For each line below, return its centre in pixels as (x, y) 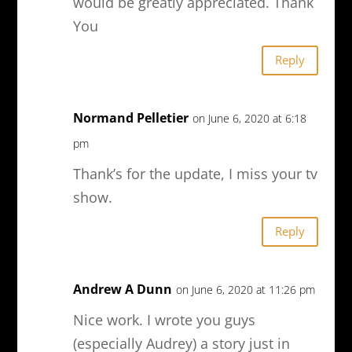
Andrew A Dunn (122, 289)
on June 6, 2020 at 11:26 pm (245, 289)
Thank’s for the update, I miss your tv (195, 173)
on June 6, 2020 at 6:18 (249, 118)
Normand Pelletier (130, 117)
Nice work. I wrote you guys (164, 319)
